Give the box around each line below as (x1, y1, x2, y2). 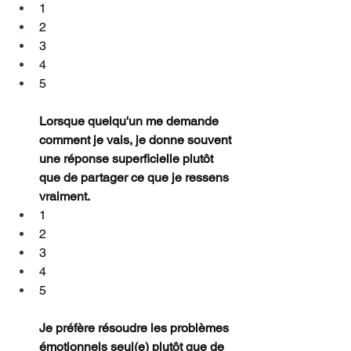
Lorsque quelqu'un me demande (39, 114, 222, 129)
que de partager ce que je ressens (39, 170, 232, 186)
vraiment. (39, 189, 90, 204)
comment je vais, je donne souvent (39, 132, 234, 148)
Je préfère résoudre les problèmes (39, 320, 232, 336)
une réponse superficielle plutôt (39, 151, 216, 167)
